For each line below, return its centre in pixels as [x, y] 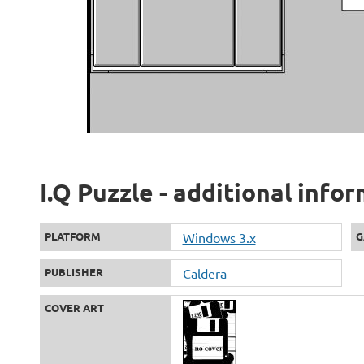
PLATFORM [72, 236]
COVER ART [74, 308]
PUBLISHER [74, 272]
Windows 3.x [219, 238]
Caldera [204, 273]
